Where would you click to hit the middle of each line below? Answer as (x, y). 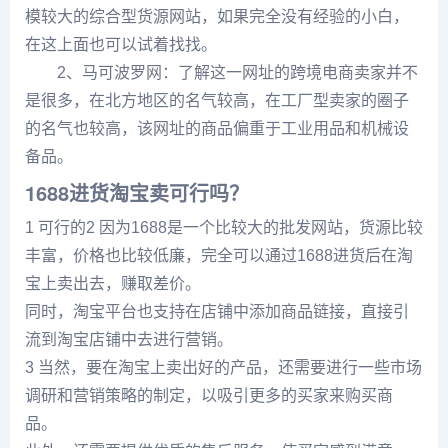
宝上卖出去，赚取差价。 (113, 283)
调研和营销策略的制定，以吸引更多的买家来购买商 (209, 395)
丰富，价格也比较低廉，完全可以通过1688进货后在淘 (219, 255)
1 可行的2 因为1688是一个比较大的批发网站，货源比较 (224, 227)
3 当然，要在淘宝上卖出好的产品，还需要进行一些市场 (223, 367)
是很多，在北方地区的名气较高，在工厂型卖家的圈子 (217, 100)
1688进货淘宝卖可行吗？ (137, 192)
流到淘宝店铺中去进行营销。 (129, 339)
